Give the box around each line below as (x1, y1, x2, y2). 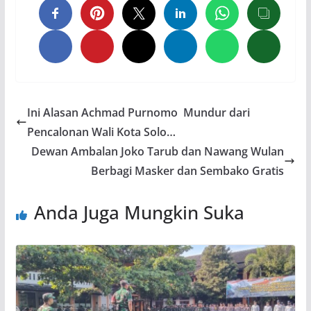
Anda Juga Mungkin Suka (33, 200, 244, 226)
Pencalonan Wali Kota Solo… (26, 124, 176, 140)
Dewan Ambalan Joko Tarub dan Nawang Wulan (31, 144, 285, 160)
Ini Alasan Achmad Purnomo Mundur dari (26, 105, 250, 121)
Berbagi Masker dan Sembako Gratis (91, 163, 285, 179)
